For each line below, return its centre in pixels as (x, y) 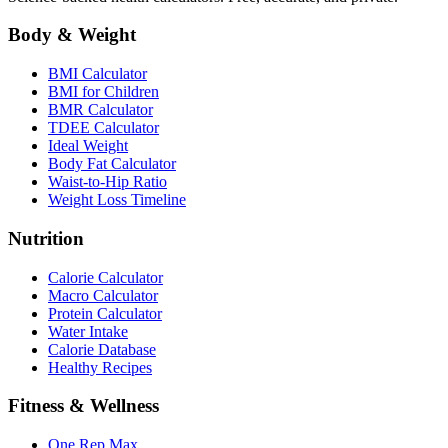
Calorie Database (102, 349)
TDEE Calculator (103, 128)
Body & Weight (72, 35)
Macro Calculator (103, 295)
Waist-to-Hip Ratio (107, 182)
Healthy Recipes (100, 367)
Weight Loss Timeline (117, 200)
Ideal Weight (88, 146)
